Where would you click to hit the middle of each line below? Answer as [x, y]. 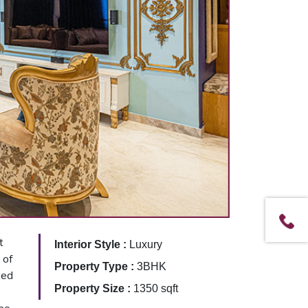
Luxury [145, 244]
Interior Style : [91, 244]
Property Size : [93, 288]
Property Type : [95, 266]
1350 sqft [155, 288]
